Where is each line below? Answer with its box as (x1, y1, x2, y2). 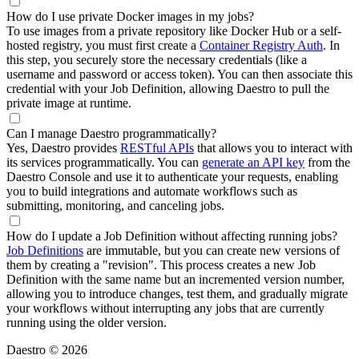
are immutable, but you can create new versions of (83, 243, 340, 257)
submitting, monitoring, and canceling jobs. (6, 198, 224, 212)
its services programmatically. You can (6, 155, 202, 169)
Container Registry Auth (200, 38, 323, 52)
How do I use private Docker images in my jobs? (6, 9, 254, 23)
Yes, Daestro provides (6, 140, 120, 155)
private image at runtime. (6, 95, 131, 110)
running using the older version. (6, 315, 167, 329)
